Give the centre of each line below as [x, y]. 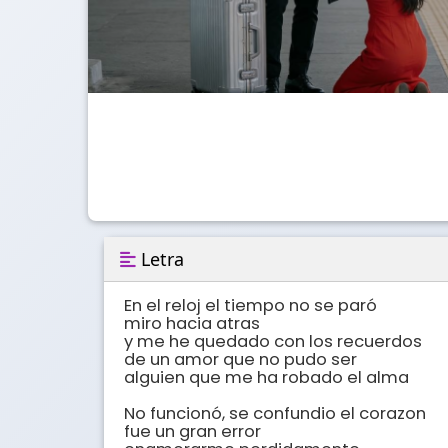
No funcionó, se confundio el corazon [275, 414]
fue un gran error [192, 432]
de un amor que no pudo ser [240, 360]
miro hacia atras [192, 324]
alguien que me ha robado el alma [266, 378]
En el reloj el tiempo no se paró [250, 306]
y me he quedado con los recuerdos [273, 342]
